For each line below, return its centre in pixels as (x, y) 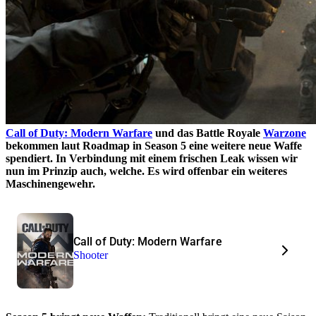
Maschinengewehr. (50, 183)
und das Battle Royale (208, 133)
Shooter (91, 255)
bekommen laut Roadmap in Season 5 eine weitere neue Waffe (154, 145)
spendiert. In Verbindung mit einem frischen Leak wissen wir (152, 158)
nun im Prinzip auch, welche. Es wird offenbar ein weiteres (146, 171)
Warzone (285, 133)
